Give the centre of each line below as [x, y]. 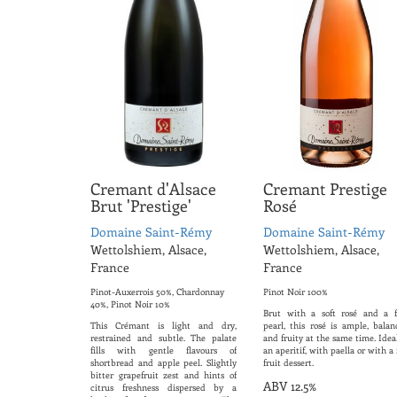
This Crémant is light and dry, [163, 326]
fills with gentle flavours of [163, 350]
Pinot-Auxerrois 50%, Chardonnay [157, 292]
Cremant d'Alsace [153, 189]
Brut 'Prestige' [141, 206]
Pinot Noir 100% [296, 292]
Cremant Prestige [325, 189]
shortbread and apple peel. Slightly [163, 363]
